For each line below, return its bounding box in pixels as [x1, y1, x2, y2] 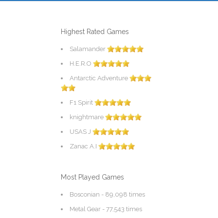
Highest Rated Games [61, 28, 129, 36]
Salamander [70, 45, 106, 53]
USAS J [70, 128, 91, 135]
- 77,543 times [101, 205, 142, 213]
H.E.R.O [70, 60, 91, 67]
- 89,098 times [100, 191, 145, 198]
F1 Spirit [70, 99, 93, 106]
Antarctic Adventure [70, 74, 128, 82]
